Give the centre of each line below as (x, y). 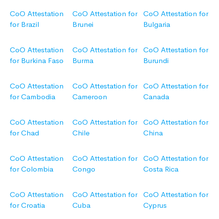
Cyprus (155, 205)
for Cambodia (33, 97)
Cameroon (90, 97)
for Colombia (32, 169)
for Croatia (27, 205)
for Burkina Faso (37, 61)
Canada (156, 97)
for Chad (24, 133)
